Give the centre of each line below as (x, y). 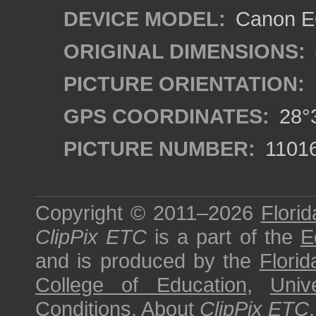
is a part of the (224, 237)
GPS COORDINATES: (166, 116)
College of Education (141, 285)
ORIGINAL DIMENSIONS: (184, 51)
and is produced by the (147, 261)
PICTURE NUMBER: (159, 148)
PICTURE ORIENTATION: (184, 84)
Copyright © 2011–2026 (148, 213)
